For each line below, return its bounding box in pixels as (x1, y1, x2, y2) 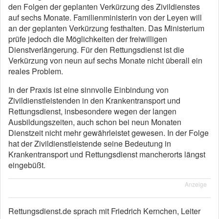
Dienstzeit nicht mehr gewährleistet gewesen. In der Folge (8, 127, 209, 138)
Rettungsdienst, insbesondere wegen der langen (8, 106, 176, 117)
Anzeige (185, 180, 207, 188)
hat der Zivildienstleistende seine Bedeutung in (8, 138, 171, 149)
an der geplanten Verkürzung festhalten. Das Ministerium (8, 22, 204, 34)
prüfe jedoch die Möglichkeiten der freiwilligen (8, 33, 167, 44)
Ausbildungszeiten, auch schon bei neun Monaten (8, 116, 181, 128)
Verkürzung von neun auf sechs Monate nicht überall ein (8, 55, 202, 66)
